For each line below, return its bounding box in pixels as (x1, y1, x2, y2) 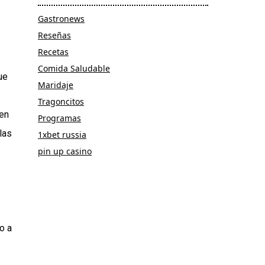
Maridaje (38, 79, 73, 91)
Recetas (38, 46, 69, 57)
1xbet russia (38, 128, 86, 140)
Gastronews (38, 12, 85, 24)
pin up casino (38, 145, 92, 157)
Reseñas (38, 29, 71, 41)
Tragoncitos (38, 95, 84, 107)
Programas (38, 112, 81, 124)
